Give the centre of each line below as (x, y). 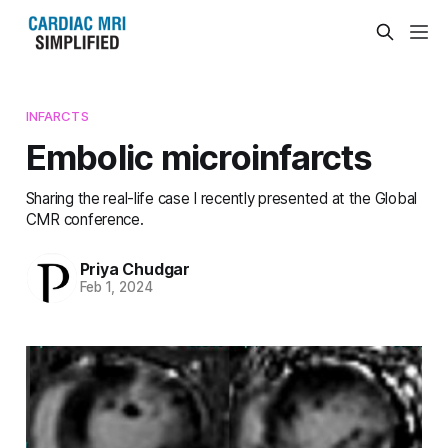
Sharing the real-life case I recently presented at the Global (221, 198)
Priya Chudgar (134, 269)
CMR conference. (84, 219)
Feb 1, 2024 (116, 287)
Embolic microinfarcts (199, 156)
